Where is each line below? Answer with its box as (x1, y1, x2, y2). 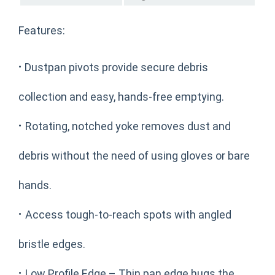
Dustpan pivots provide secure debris (22, 60, 208, 74)
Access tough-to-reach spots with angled (25, 207, 231, 221)
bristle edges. (18, 237, 85, 250)
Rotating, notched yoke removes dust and (25, 119, 231, 133)
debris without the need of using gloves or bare (18, 149, 250, 162)
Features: (18, 23, 65, 37)
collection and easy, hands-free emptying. (18, 90, 224, 103)
